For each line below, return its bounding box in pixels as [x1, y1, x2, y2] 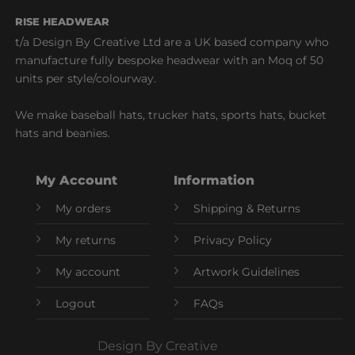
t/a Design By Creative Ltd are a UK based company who [14, 35, 329, 50]
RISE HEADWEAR [14, 15, 109, 29]
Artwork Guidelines [193, 265, 300, 280]
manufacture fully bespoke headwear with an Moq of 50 [14, 53, 323, 68]
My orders [55, 201, 111, 216]
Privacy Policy [193, 233, 273, 248]
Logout [55, 296, 96, 311]
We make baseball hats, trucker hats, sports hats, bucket [14, 108, 326, 123]
